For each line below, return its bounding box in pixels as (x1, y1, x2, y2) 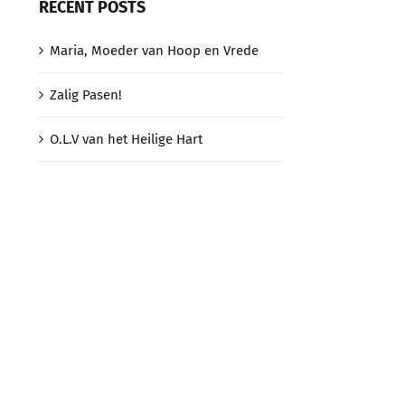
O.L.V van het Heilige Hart (49, 130, 202, 147)
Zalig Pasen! (49, 86, 122, 103)
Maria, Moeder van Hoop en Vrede (49, 42, 259, 59)
